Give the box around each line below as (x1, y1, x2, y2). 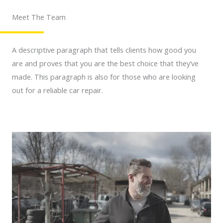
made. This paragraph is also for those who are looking (12, 71, 196, 82)
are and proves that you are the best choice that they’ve (12, 58, 199, 68)
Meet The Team (12, 11, 66, 22)
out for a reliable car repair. (12, 85, 103, 95)
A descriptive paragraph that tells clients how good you (12, 44, 196, 55)
